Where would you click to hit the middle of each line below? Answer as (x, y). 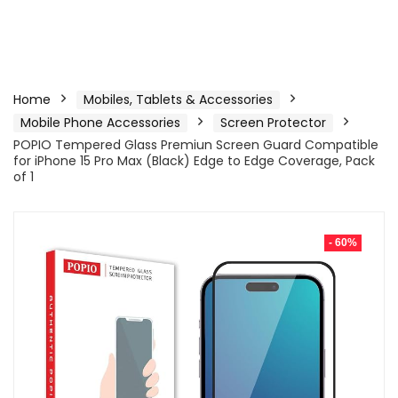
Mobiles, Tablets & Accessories (178, 99)
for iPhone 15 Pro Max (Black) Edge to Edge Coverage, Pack (194, 161)
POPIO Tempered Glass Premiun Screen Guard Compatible (196, 145)
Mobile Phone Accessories (100, 123)
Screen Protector (273, 123)
